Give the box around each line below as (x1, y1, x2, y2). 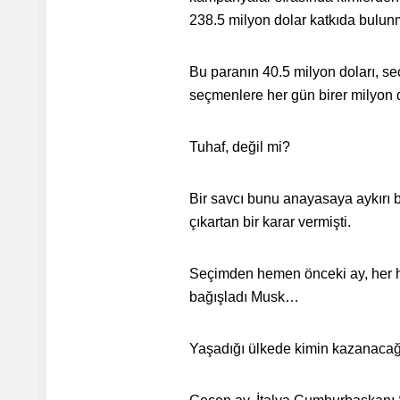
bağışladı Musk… (189, 289, 299, 304)
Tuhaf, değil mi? (189, 139, 290, 154)
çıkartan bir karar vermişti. (189, 214, 351, 229)
